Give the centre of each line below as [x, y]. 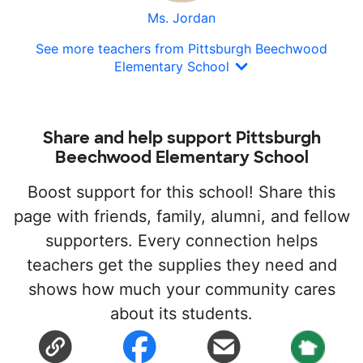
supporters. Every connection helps [181, 240]
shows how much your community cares [181, 289]
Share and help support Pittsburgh [181, 137]
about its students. [181, 313]
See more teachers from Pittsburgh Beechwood [181, 49]
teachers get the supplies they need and [181, 265]
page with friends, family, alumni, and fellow [181, 216]
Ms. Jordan [181, 18]
